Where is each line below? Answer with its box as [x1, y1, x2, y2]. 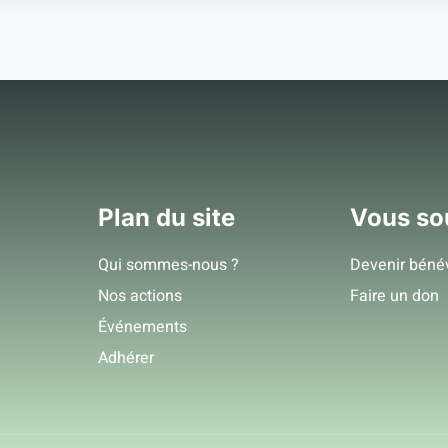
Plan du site [98, 203, 235, 232]
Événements [98, 315, 187, 339]
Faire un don [350, 284, 439, 308]
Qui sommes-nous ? [98, 253, 239, 277]
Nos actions [98, 284, 182, 308]
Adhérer [98, 346, 154, 370]
